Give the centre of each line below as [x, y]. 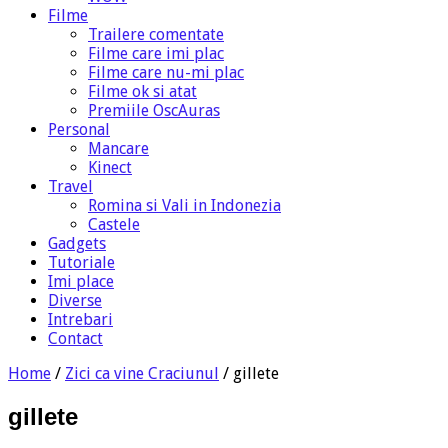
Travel [70, 186]
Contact [75, 338]
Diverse [75, 300]
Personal [79, 129]
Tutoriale [81, 262]
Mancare [118, 148]
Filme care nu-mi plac [166, 72]
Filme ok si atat [142, 91]
